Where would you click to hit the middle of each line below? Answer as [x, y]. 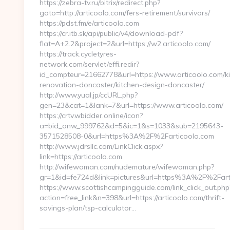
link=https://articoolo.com [81, 157]
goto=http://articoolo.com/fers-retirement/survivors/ [125, 13]
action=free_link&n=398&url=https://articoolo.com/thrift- [132, 198]
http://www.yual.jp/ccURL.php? [89, 95]
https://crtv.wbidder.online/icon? [91, 116]
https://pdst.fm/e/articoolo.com [89, 23]
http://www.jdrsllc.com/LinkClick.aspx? [101, 146]
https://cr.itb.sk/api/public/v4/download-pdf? [111, 33]
